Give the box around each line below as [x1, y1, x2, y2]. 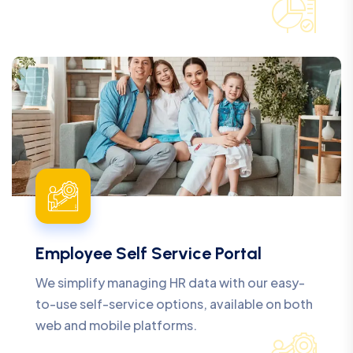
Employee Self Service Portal [35, 243, 262, 265]
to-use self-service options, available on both [35, 295, 313, 313]
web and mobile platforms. [35, 317, 197, 334]
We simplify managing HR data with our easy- [35, 274, 305, 292]
